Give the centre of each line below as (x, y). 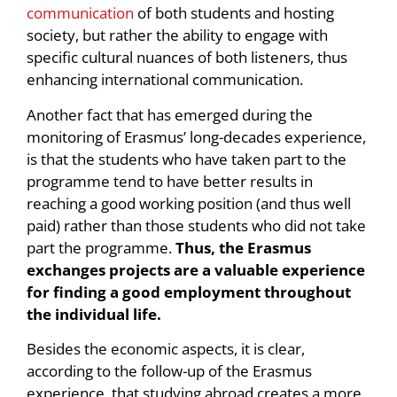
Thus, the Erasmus (243, 247)
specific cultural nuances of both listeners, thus (187, 58)
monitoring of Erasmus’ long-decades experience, (196, 136)
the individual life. (94, 314)
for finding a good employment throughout (189, 292)
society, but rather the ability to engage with (177, 35)
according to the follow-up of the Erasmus (169, 371)
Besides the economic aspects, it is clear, (166, 349)
